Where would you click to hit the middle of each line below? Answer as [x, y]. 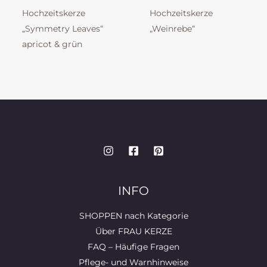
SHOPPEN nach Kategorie [133, 216]
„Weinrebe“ [172, 29]
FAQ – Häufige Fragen [133, 247]
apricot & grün [52, 44]
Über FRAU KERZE [133, 231]
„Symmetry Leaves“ [62, 29]
